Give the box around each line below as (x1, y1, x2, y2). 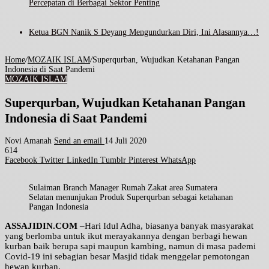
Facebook (5, 156, 37, 165)
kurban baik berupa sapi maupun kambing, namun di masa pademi (5, 241, 256, 252)
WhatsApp (160, 156, 196, 165)
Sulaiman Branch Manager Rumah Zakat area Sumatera (29, 183, 217, 193)
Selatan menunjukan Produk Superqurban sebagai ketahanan (29, 193, 233, 202)
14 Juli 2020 (104, 136, 147, 146)
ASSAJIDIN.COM (5, 221, 77, 231)
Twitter (40, 156, 64, 165)
